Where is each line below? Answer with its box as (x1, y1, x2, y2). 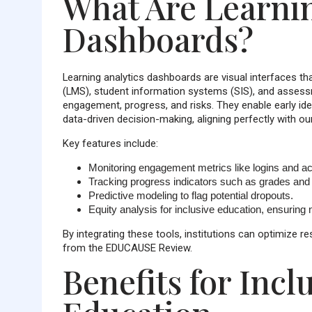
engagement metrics (138, 162, 232, 173)
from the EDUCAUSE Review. (62, 241, 192, 254)
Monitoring (88, 162, 139, 173)
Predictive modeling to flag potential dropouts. (88, 189, 293, 201)
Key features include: (62, 137, 158, 150)
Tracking (88, 175, 130, 187)
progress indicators (130, 175, 217, 187)
